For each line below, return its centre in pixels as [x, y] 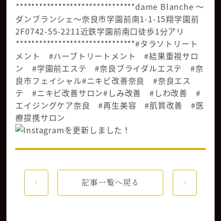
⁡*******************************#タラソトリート [107, 43]
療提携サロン [40, 117]
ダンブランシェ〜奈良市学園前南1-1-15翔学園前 [107, 19]
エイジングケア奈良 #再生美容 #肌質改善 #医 [110, 105]
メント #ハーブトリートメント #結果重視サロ [107, 56]
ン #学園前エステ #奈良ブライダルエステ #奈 [110, 68]
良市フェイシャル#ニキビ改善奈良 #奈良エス [103, 80]
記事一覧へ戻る [110, 183]
